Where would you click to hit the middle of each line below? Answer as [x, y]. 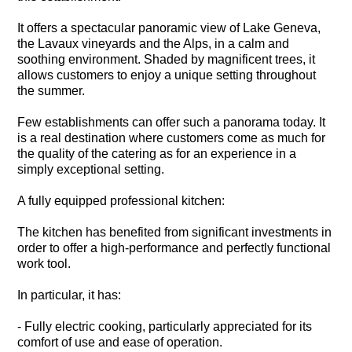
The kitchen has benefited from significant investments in [175, 232]
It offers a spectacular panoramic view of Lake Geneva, [169, 27]
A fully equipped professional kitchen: [121, 200]
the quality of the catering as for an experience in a [157, 153]
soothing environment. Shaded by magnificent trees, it [167, 59]
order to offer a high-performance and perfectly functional [174, 247]
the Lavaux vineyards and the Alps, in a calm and [154, 43]
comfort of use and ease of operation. [120, 342]
